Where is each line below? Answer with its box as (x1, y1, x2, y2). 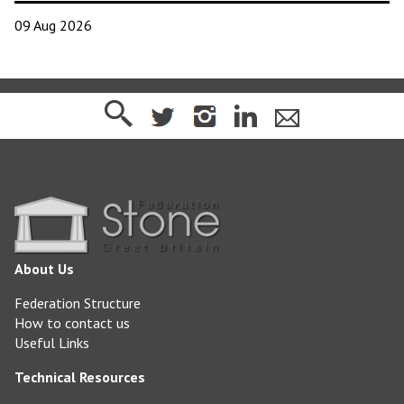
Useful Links (14, 333, 89, 352)
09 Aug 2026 (14, 15, 92, 34)
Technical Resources (14, 367, 145, 386)
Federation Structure (14, 293, 141, 312)
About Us (14, 259, 74, 278)
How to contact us (14, 313, 130, 332)
